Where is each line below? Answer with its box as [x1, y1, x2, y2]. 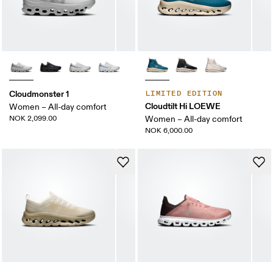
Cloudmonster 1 [9, 88, 69, 99]
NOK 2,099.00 [9, 114, 57, 123]
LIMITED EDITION [146, 89, 223, 98]
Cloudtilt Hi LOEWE [145, 101, 221, 112]
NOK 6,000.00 [145, 126, 193, 135]
